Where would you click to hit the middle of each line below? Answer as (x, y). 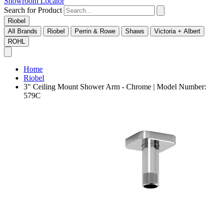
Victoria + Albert (177, 31)
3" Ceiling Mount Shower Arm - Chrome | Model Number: (115, 87)
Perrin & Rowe (95, 31)
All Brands (23, 31)
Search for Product (33, 10)
